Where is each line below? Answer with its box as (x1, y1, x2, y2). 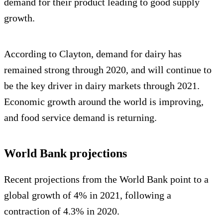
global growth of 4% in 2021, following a (4, 190, 171, 201)
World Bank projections (4, 147, 127, 160)
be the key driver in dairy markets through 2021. (4, 80, 200, 92)
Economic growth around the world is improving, (4, 96, 204, 108)
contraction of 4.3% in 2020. (4, 206, 119, 217)
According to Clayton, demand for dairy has (4, 48, 182, 60)
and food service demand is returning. (4, 112, 157, 123)
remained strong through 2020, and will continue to (4, 64, 212, 76)
